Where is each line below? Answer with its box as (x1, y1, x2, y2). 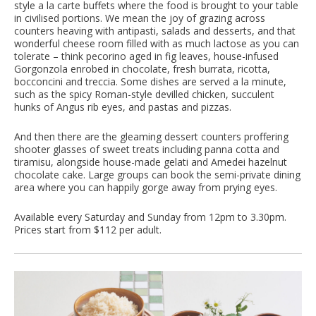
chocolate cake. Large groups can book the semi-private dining (14, 168, 300, 182)
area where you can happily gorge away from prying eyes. (14, 181, 277, 195)
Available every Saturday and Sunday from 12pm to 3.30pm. (14, 210, 286, 224)
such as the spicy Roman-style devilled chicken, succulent (14, 87, 274, 102)
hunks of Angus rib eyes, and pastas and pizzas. (14, 100, 231, 114)
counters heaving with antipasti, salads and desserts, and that (14, 24, 296, 38)
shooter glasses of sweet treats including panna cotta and (14, 142, 279, 157)
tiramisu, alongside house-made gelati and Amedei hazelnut (14, 155, 287, 169)
